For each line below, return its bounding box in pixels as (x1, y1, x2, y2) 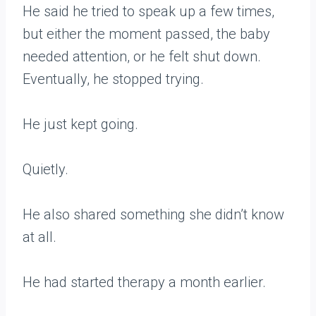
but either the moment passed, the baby (23, 25, 270, 43)
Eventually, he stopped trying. (23, 71, 204, 88)
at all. (23, 229, 56, 246)
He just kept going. (23, 116, 138, 133)
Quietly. (23, 161, 68, 178)
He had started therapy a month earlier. (23, 274, 266, 291)
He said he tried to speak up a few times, (23, 3, 274, 20)
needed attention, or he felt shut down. (23, 48, 261, 66)
